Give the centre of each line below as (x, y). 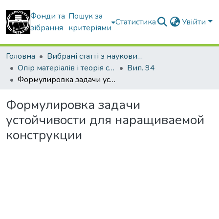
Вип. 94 (141, 68)
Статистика (136, 22)
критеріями (90, 28)
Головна (21, 56)
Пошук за (86, 16)
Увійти (195, 22)
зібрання (47, 28)
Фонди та (48, 16)
